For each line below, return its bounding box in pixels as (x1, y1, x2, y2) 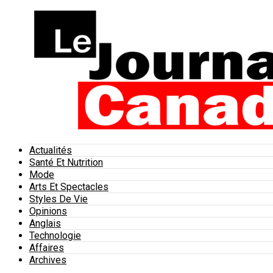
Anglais (29, 218, 61, 229)
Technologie (29, 230, 81, 241)
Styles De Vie (29, 193, 88, 205)
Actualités (29, 144, 72, 156)
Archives (29, 254, 66, 266)
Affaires (29, 242, 64, 253)
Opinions (29, 205, 67, 217)
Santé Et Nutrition (29, 157, 103, 168)
